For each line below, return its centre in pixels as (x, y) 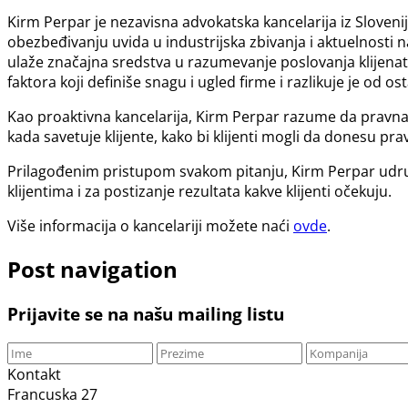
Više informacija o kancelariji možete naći (150, 226)
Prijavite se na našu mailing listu (146, 314)
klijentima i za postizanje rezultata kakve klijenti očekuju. (199, 192)
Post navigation (92, 270)
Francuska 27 (52, 394)
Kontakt (34, 374)
